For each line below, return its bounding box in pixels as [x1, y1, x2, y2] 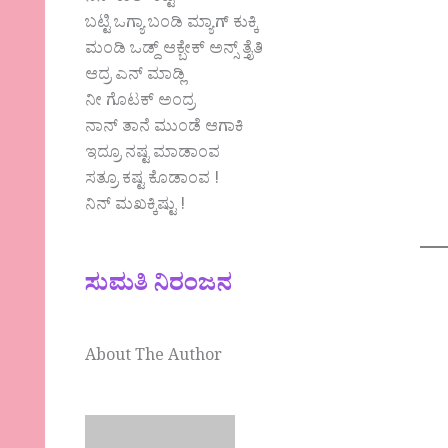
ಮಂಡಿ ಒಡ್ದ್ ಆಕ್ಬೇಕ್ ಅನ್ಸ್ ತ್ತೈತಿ [85, 38, 264, 65]
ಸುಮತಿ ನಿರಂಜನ [85, 267, 233, 307]
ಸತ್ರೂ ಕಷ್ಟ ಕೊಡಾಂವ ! [85, 168, 220, 195]
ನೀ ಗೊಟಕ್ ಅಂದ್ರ [85, 90, 196, 117]
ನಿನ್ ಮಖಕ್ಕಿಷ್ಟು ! [85, 194, 186, 221]
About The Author [85, 345, 223, 372]
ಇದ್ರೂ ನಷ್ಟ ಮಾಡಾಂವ [85, 142, 221, 169]
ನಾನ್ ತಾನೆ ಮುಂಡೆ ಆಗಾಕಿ [85, 116, 245, 143]
